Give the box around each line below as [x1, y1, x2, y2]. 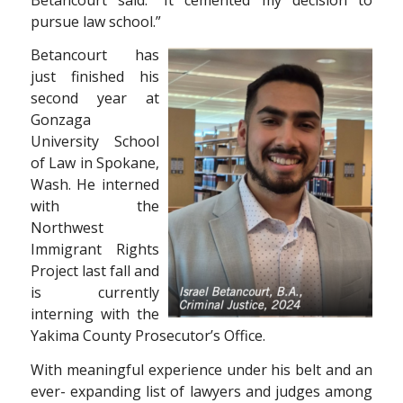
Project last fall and [30, 261, 160, 282]
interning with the [30, 304, 160, 325]
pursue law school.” [30, 11, 161, 31]
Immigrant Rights [30, 239, 160, 260]
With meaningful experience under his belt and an [30, 360, 373, 381]
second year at [30, 88, 160, 109]
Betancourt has [30, 45, 160, 66]
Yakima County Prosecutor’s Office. [30, 326, 265, 346]
